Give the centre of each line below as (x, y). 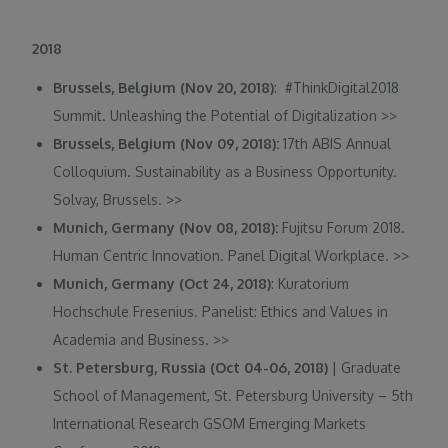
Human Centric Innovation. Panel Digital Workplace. (223, 255)
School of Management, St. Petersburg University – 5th (233, 395)
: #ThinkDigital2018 (337, 87)
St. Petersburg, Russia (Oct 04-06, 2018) (191, 367)
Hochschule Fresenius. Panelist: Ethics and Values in (221, 311)
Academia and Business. (133, 339)
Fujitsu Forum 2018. (342, 227)
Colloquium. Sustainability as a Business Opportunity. (225, 171)
